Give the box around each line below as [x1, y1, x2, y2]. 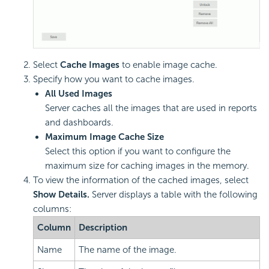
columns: [33, 204, 71, 215]
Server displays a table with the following [89, 189, 258, 201]
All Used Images [45, 88, 112, 100]
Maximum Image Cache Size [45, 131, 164, 143]
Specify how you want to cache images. [33, 74, 195, 85]
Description [79, 222, 127, 234]
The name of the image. [79, 244, 177, 256]
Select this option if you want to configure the [45, 146, 231, 157]
